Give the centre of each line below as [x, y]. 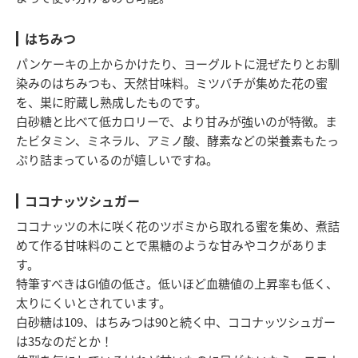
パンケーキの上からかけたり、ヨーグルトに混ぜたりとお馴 [178, 63]
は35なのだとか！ [64, 340]
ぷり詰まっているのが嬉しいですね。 [117, 159]
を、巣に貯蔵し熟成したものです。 [111, 101]
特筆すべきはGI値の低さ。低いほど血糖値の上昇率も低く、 [177, 283]
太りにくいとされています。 [93, 302]
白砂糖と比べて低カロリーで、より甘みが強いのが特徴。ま [177, 121]
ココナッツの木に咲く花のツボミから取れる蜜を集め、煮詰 [178, 225]
